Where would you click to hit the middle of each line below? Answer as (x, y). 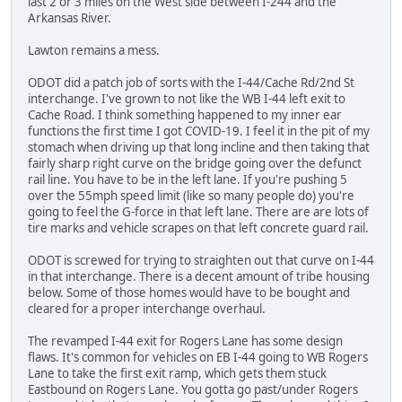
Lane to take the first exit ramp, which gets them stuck (177, 373)
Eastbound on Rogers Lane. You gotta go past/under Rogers (193, 389)
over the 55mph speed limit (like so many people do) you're (191, 195)
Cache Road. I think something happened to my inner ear (185, 114)
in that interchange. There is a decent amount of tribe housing (199, 276)
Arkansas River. (70, 17)
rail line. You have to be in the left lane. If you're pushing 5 (188, 179)
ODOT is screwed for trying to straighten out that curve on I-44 (201, 260)
